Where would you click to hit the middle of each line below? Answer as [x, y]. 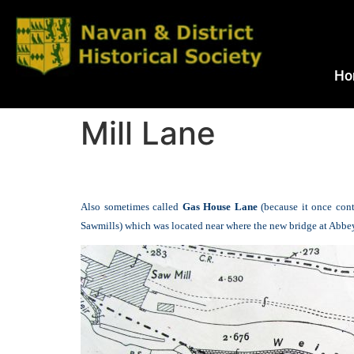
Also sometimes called [132, 206]
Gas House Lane [221, 206]
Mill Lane [148, 134]
